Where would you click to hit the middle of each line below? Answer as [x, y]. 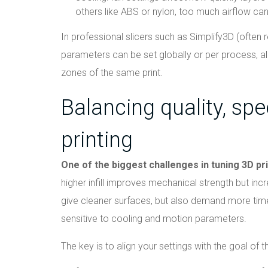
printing [97, 140]
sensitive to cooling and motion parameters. [154, 219]
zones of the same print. [112, 73]
